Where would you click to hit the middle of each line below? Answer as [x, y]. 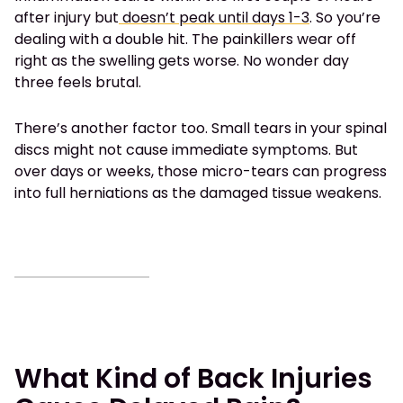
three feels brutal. [78, 83]
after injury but [67, 18]
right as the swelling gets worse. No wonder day [182, 61]
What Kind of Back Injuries [193, 379]
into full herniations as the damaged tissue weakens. [198, 193]
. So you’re [345, 18]
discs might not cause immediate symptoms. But [186, 150]
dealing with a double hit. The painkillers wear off [185, 40]
